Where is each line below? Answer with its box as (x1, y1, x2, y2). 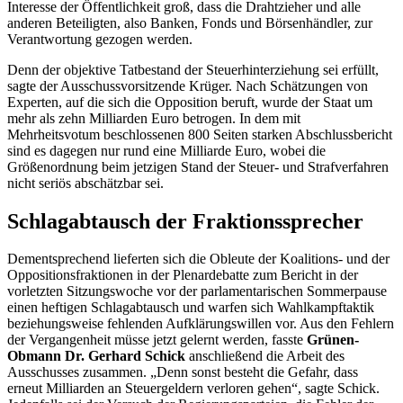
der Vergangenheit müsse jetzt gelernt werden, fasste (7, 332, 307, 348)
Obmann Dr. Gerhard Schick (7, 348, 185, 364)
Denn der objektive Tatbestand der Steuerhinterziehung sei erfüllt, (7, 61, 379, 77)
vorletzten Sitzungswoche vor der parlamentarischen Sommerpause (7, 283, 387, 300)
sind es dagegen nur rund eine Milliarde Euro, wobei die (7, 142, 326, 158)
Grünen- (307, 332, 359, 348)
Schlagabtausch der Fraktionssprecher (7, 209, 363, 233)
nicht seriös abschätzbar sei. (7, 175, 164, 191)
